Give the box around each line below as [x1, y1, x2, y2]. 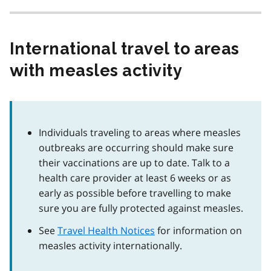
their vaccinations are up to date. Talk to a [39, 155, 230, 169]
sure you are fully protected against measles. [39, 201, 243, 215]
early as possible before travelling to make [39, 186, 231, 200]
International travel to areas [10, 39, 240, 58]
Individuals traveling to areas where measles [39, 125, 241, 139]
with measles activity [10, 60, 183, 80]
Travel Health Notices [57, 223, 155, 237]
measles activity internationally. [39, 238, 182, 252]
